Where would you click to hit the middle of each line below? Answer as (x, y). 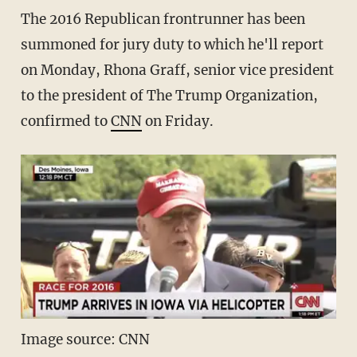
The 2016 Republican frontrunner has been (163, 20)
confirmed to (65, 122)
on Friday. (177, 122)
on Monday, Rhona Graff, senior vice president (177, 71)
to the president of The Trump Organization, (169, 96)
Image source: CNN (85, 340)
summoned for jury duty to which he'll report (172, 45)
